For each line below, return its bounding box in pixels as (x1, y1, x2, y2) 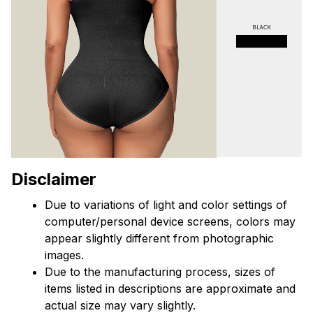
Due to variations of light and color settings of (45, 198, 287, 212)
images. (45, 248, 84, 263)
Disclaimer (11, 169, 96, 190)
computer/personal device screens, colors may (45, 214, 296, 229)
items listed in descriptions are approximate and (45, 282, 296, 296)
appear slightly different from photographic (45, 231, 274, 246)
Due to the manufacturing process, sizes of (45, 265, 275, 279)
